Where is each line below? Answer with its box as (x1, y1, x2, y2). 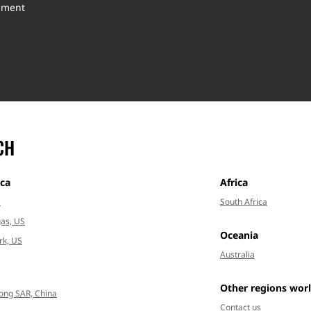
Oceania (220, 228, 258, 242)
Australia (220, 249, 255, 261)
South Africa (220, 196, 267, 208)
